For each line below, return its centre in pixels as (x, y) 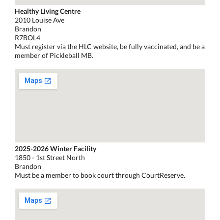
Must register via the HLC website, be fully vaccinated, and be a (110, 46)
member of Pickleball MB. (54, 55)
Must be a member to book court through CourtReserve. (100, 175)
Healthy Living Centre (48, 11)
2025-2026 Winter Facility (55, 148)
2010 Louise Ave (40, 20)
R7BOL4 (27, 37)
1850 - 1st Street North (50, 157)
